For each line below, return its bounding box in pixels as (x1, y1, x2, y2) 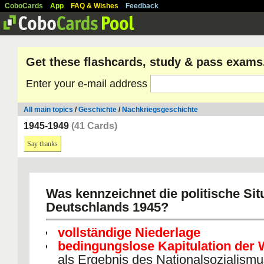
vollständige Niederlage (58, 225, 200, 240)
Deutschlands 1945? (46, 200, 169, 214)
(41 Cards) (71, 121, 117, 131)
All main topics (24, 105, 73, 114)
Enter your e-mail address (26, 77, 150, 90)
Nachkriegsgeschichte (122, 105, 198, 114)
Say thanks (27, 140, 58, 148)
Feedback (126, 2, 159, 10)
